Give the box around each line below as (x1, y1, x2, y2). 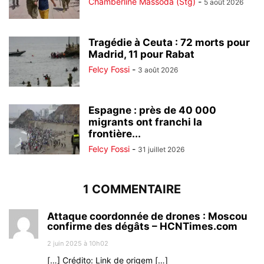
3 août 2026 (138, 65, 178, 75)
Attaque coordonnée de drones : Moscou (47, 210, 247, 223)
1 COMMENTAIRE (83, 182, 181, 197)
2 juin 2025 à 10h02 (47, 239, 108, 248)
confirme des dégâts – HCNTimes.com (47, 220, 237, 233)
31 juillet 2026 (138, 145, 184, 154)
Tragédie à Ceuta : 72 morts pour (88, 37, 250, 49)
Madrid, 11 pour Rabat (88, 48, 194, 61)
